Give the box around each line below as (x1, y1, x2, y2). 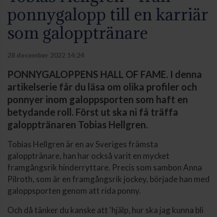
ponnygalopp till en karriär (7, 4, 208, 25)
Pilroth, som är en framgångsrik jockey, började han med (7, 174, 210, 185)
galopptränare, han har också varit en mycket (7, 151, 170, 161)
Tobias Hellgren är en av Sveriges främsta (7, 139, 158, 150)
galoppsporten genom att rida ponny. (7, 186, 141, 196)
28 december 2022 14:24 (7, 51, 84, 60)
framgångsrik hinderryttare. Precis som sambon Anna (7, 162, 202, 173)
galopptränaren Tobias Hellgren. (7, 119, 148, 131)
